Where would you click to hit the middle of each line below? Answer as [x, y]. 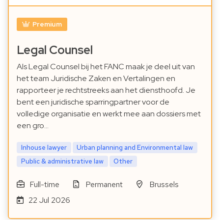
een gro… [33, 126]
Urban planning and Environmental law [135, 148]
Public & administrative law [62, 161]
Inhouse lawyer [44, 148]
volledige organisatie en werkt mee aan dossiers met [109, 114]
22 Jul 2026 [49, 200]
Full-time [44, 184]
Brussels [164, 184]
